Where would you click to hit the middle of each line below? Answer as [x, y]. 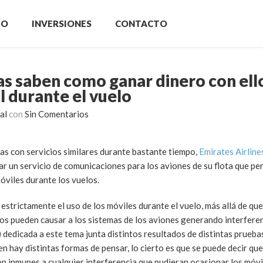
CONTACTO [141, 23]
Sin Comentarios [57, 114]
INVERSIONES [62, 23]
